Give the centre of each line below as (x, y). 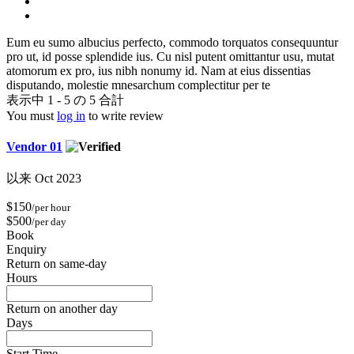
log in (71, 115)
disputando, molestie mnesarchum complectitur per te (138, 85)
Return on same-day (56, 264)
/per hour (51, 208)
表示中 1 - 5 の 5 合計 (65, 100)
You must (32, 115)
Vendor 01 (34, 147)
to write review (124, 115)
